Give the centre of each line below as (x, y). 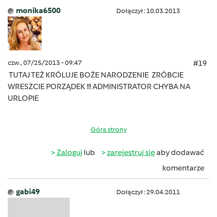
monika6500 (38, 10)
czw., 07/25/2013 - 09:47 (45, 63)
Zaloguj (70, 152)
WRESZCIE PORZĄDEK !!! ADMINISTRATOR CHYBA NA (99, 86)
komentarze (183, 168)
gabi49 (28, 192)
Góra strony (108, 130)
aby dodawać (180, 152)
